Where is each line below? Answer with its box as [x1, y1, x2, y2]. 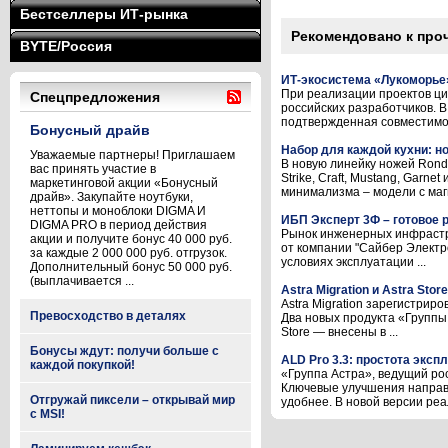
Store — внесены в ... [281, 325, 398, 339]
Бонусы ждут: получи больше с [30, 344, 219, 358]
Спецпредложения [30, 89, 160, 105]
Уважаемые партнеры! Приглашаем [30, 148, 235, 162]
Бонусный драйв [30, 122, 150, 138]
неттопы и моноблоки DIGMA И [30, 204, 206, 218]
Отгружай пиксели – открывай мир [30, 393, 235, 407]
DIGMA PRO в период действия [30, 218, 207, 232]
